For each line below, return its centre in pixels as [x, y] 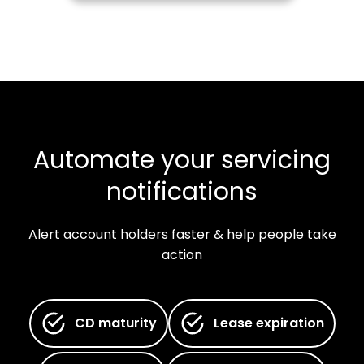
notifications [182, 194]
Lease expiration [269, 325]
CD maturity [115, 325]
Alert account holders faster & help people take [182, 236]
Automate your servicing [182, 162]
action [182, 256]
